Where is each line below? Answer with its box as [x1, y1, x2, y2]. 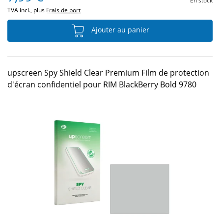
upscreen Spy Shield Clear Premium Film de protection [7, 67, 209, 78]
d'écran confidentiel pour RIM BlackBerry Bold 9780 [7, 79, 196, 90]
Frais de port [46, 6, 81, 14]
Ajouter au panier [89, 25, 149, 35]
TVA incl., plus [7, 6, 46, 14]
